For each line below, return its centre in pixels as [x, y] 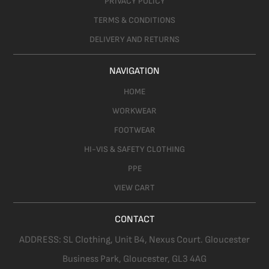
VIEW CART [134, 188]
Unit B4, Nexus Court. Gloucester [182, 240]
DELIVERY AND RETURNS [134, 40]
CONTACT [134, 220]
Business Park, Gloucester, [117, 259]
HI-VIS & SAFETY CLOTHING [134, 150]
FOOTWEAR [134, 130]
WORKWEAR [134, 111]
